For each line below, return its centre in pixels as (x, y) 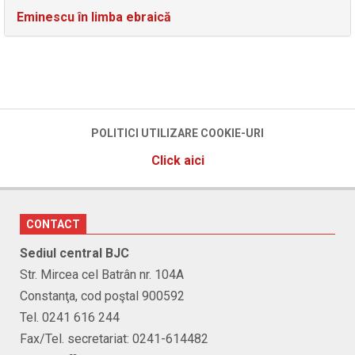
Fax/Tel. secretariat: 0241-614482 (114, 338)
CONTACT (53, 224)
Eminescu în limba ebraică (94, 17)
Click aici (177, 160)
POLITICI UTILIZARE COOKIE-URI (177, 133)
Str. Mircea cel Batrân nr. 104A (102, 274)
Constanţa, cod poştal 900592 (102, 296)
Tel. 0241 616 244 (70, 317)
